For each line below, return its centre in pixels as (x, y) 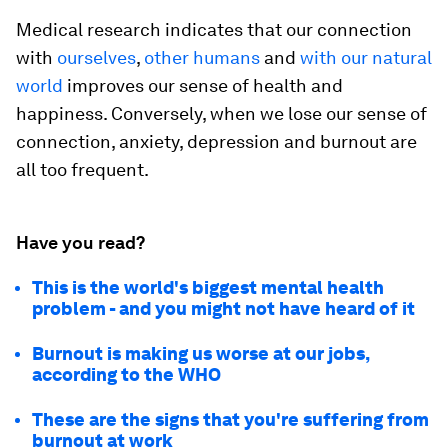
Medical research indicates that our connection (214, 29)
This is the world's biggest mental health (208, 287)
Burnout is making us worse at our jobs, (200, 353)
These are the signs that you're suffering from (230, 419)
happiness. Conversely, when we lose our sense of (221, 113)
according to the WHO (126, 374)
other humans (202, 57)
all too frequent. (82, 169)
